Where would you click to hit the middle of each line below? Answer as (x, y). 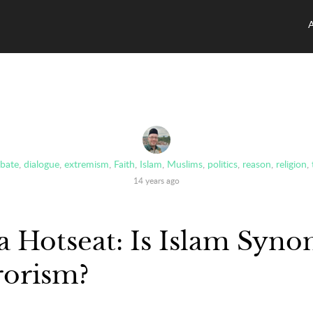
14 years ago (156, 180)
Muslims (185, 163)
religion (291, 163)
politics (223, 163)
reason (257, 163)
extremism (87, 163)
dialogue (42, 163)
